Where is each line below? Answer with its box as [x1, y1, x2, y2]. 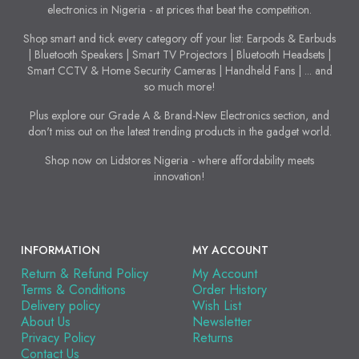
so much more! [143, 79, 216, 95]
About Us [21, 313, 71, 332]
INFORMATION [21, 242, 100, 259]
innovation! [154, 168, 205, 185]
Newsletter [192, 313, 252, 332]
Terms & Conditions [21, 280, 126, 300]
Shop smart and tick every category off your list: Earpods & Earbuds [23, 30, 336, 47]
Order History [192, 280, 267, 300]
